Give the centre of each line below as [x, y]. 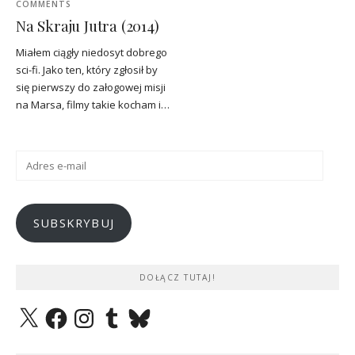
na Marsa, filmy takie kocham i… [93, 104]
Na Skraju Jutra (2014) [88, 25]
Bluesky [145, 309]
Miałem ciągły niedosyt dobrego [92, 52]
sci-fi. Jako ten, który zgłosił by [87, 69]
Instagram [95, 309]
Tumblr [115, 309]
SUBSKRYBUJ [74, 223]
